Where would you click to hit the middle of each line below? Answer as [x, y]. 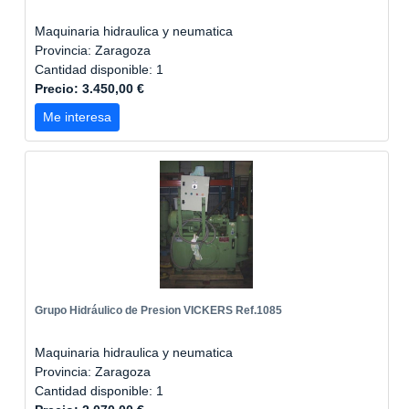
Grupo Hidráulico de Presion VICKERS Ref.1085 [158, 310]
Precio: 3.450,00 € [89, 89]
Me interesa [77, 117]
